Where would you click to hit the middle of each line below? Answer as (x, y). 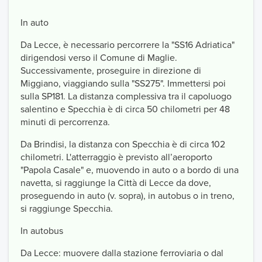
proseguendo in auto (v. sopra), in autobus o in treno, (127, 196)
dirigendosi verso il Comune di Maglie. (99, 58)
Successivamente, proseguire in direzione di (111, 70)
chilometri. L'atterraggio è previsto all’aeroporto (116, 157)
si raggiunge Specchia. (67, 208)
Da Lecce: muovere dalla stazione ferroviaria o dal (122, 253)
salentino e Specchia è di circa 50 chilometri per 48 (125, 109)
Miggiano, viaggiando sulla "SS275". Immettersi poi (123, 83)
